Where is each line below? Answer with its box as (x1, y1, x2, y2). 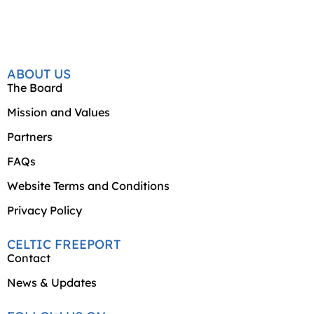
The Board (7, 81, 62, 95)
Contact (7, 251, 50, 265)
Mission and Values (7, 105, 110, 119)
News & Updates (7, 275, 97, 289)
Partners (7, 130, 53, 144)
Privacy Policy (7, 203, 82, 217)
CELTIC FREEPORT (7, 236, 121, 252)
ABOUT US (7, 66, 71, 82)
